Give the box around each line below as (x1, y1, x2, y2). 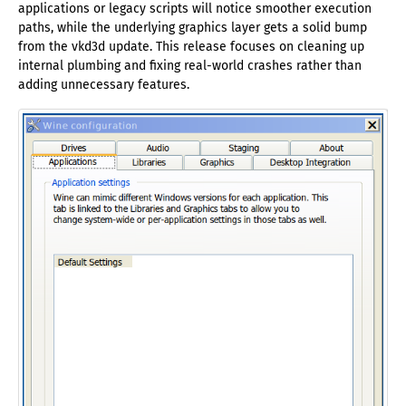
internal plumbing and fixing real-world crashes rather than (18, 58, 362, 74)
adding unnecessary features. (18, 77, 189, 93)
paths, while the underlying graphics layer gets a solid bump (18, 20, 367, 36)
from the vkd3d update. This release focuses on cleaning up (18, 39, 364, 55)
